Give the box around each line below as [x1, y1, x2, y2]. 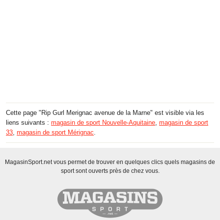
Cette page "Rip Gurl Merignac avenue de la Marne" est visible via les [6, 109, 204, 116]
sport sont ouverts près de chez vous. [60, 167, 160, 174]
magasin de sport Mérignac [17, 128, 94, 136]
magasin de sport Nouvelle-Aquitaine [51, 118, 155, 126]
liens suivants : [6, 118, 51, 126]
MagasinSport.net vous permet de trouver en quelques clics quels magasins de [5, 158, 215, 165]
